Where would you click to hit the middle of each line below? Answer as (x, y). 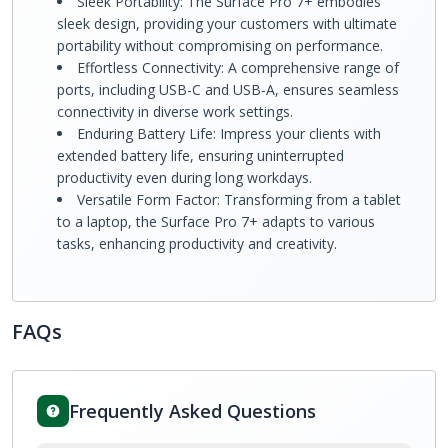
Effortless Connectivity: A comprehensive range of (238, 67)
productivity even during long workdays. (184, 177)
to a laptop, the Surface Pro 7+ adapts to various (216, 221)
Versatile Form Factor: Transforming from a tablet (239, 199)
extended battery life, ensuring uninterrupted (200, 155)
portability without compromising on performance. (220, 45)
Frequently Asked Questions (192, 411)
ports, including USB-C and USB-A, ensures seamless (228, 89)
